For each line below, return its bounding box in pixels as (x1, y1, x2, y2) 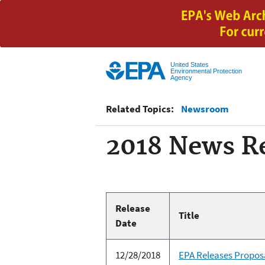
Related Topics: (106, 102, 174, 115)
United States (170, 60, 209, 68)
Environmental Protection (170, 67, 242, 75)
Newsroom (180, 102, 229, 115)
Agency (170, 73, 192, 81)
